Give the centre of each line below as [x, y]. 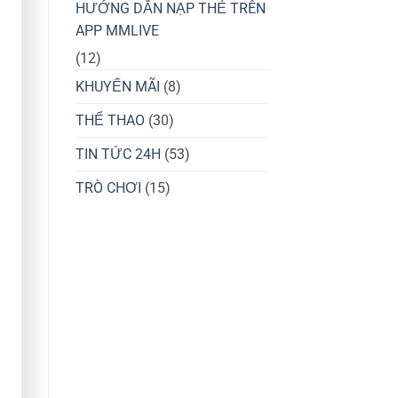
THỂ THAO [110, 121]
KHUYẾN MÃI [117, 87]
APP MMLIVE [117, 31]
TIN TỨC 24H [118, 155]
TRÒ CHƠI [108, 188]
